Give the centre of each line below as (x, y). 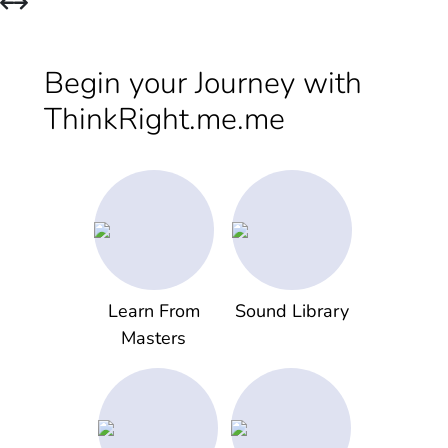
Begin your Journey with (203, 84)
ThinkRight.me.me (164, 120)
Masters (153, 338)
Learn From (153, 311)
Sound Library (291, 311)
